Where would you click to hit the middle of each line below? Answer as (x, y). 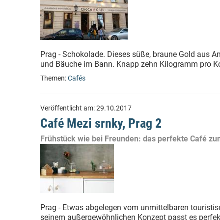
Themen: (54, 78)
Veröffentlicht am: (68, 108)
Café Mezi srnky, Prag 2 (101, 123)
